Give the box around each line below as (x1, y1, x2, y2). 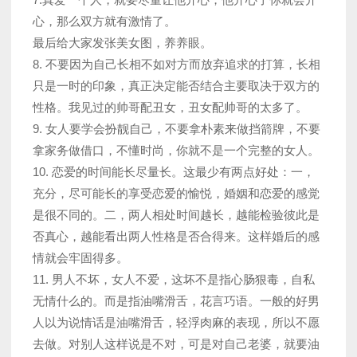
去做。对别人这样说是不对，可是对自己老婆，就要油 (33, 337, 320, 351)
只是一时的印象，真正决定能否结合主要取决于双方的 (33, 79, 320, 93)
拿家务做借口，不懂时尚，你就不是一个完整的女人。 (33, 143, 320, 158)
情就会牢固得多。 (33, 251, 128, 265)
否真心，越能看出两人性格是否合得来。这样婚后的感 (33, 229, 320, 244)
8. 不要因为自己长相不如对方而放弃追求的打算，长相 (33, 57, 320, 72)
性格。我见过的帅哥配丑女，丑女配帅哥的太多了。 (33, 100, 308, 115)
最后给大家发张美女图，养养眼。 (33, 36, 212, 50)
